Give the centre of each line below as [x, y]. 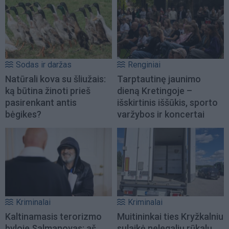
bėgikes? [23, 114]
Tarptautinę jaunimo [159, 79]
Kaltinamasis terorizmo [53, 217]
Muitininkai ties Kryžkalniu [170, 217]
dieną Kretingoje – [155, 90]
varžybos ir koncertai [161, 114]
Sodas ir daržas [44, 64]
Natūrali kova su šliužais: [55, 79]
